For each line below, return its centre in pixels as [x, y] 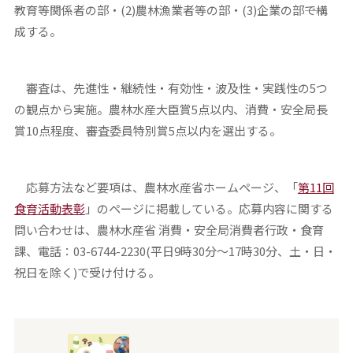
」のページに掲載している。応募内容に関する [209, 208]
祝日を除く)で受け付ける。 [87, 272]
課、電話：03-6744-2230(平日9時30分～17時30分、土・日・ [175, 251]
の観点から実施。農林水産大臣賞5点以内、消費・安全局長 [171, 109]
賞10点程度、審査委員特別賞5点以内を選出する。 [147, 130]
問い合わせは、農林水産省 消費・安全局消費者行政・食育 [169, 229]
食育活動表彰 [49, 208]
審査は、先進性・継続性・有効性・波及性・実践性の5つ [171, 87]
